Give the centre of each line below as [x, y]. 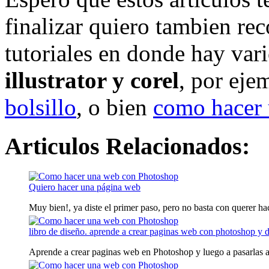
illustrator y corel [92, 80]
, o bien [115, 107]
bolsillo [41, 107]
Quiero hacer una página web [85, 187]
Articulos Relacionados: [127, 146]
